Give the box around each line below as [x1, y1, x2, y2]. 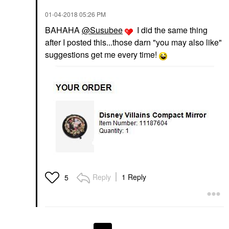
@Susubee [82, 24, 123, 36]
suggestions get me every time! [45, 48, 159, 60]
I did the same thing [133, 24, 208, 36]
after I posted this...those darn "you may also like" [45, 36, 222, 48]
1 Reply [122, 171, 146, 182]
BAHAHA [45, 24, 82, 36]
